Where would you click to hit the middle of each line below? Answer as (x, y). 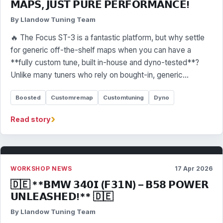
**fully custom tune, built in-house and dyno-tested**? (105, 62)
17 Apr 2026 (194, 168)
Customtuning (123, 97)
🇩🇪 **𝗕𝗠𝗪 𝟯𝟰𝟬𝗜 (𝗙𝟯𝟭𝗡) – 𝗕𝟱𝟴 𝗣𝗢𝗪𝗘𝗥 (110, 184)
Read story (31, 119)
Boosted (28, 97)
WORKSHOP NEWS (41, 168)
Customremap (72, 97)
